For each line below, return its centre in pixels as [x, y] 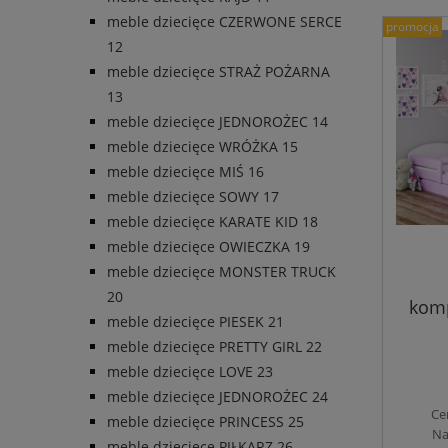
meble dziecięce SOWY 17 [193, 197]
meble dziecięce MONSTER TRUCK [221, 272]
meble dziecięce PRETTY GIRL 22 [214, 347]
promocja [412, 27]
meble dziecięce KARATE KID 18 [212, 222]
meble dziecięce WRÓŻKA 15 [202, 147]
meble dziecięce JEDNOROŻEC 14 [217, 122]
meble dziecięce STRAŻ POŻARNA [218, 72]
